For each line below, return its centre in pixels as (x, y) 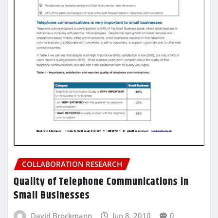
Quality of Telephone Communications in (101, 182)
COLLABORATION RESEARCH (72, 164)
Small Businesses (52, 195)
